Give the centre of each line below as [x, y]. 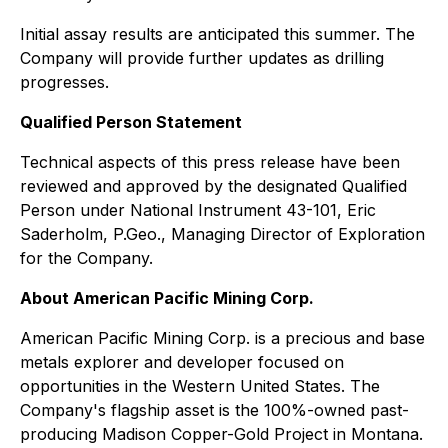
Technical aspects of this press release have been [210, 161]
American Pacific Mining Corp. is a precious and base [222, 337]
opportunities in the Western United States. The [200, 385]
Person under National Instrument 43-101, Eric [198, 209]
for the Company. [86, 257]
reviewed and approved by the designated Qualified [213, 185]
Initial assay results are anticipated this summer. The [217, 33]
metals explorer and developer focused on [182, 361]
